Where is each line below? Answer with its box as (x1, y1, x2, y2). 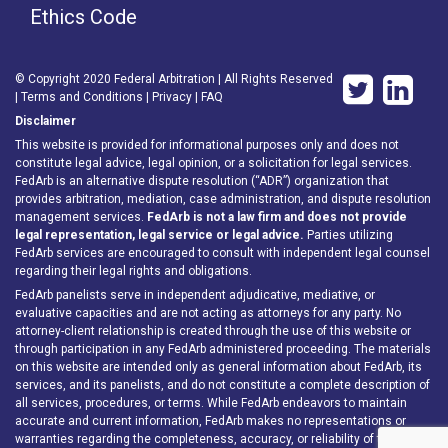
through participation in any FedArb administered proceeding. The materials (15, 342, 431, 356)
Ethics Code (30, 5, 137, 29)
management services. (15, 210, 147, 224)
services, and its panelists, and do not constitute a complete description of (15, 378, 430, 392)
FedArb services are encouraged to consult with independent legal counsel (15, 246, 430, 260)
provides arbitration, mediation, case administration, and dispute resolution (15, 192, 431, 206)
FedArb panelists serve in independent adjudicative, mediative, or (15, 288, 375, 302)
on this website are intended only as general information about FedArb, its (15, 360, 422, 374)
